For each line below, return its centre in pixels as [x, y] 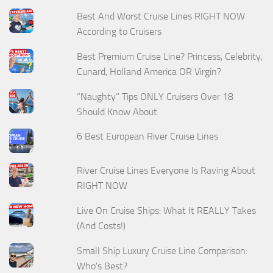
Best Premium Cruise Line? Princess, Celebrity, [170, 56]
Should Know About [117, 112]
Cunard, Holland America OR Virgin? [149, 71]
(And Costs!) [101, 226]
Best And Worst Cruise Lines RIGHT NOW [161, 16]
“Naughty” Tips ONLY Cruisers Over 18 [155, 96]
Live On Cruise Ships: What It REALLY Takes [167, 211]
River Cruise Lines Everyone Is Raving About [166, 171]
